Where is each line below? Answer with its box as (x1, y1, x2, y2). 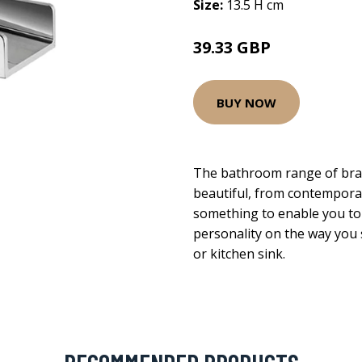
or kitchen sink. (193, 245, 285, 263)
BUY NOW (217, 94, 276, 111)
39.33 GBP (193, 36, 271, 58)
